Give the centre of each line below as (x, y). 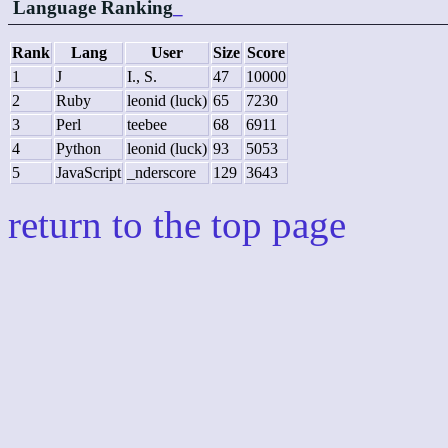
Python (78, 149)
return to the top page (177, 225)
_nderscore (161, 173)
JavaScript (88, 173)
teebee (147, 125)
